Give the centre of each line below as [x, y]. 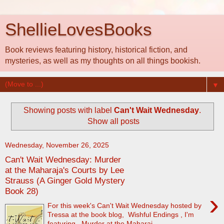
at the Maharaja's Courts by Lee [64, 170]
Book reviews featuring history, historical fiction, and [96, 50]
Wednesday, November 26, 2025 [57, 145]
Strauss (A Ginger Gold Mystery [65, 181]
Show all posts [114, 121]
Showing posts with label [68, 110]
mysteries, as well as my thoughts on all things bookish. [103, 61]
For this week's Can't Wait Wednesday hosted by [125, 205]
